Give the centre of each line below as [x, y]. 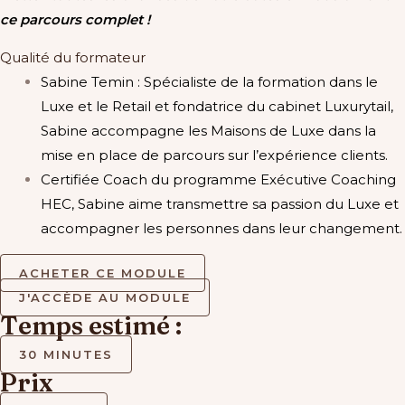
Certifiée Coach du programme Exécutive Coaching [218, 179]
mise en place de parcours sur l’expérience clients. [214, 155]
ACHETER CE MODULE [103, 273]
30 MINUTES [66, 354]
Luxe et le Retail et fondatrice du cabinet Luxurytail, [217, 106]
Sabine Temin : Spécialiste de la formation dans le [209, 81]
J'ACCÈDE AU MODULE [105, 297]
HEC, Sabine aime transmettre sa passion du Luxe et [220, 203]
